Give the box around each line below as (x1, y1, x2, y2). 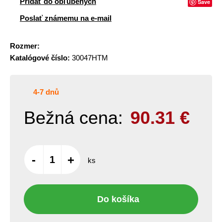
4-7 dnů (33, 88, 59, 96)
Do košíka (97, 194, 139, 204)
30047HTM (70, 54, 108, 62)
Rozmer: (10, 42, 40, 50)
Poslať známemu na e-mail (20, 14, 111, 22)
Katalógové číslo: (10, 54, 70, 62)
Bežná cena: (24, 108, 123, 128)
